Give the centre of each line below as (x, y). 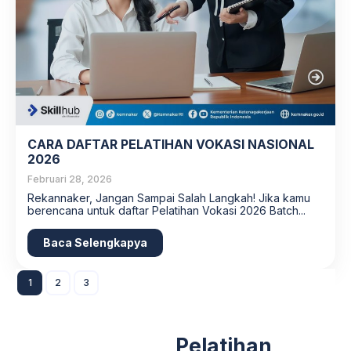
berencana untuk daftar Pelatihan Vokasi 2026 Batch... (166, 211)
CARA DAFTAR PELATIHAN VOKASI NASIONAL (171, 145)
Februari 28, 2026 (70, 179)
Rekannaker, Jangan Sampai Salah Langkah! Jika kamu (169, 198)
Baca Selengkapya (95, 243)
